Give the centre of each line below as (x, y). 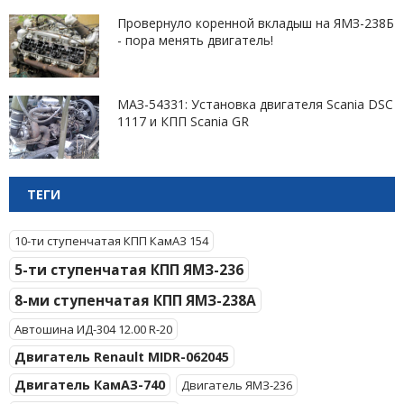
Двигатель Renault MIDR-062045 (122, 357)
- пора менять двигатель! (195, 40)
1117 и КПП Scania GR (183, 121)
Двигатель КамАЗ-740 (90, 385)
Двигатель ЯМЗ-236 (237, 385)
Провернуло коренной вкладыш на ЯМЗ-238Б (256, 23)
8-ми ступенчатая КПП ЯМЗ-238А (135, 300)
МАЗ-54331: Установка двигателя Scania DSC (255, 104)
